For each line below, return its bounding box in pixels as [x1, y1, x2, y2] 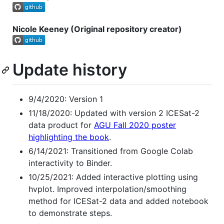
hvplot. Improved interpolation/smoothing [28, 184, 186, 194]
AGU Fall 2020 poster [94, 120, 176, 130]
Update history [12, 59, 127, 79]
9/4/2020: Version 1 [28, 94, 103, 104]
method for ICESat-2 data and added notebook [28, 196, 208, 206]
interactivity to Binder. [28, 158, 112, 168]
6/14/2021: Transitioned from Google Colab [28, 146, 193, 156]
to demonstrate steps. [28, 208, 112, 218]
